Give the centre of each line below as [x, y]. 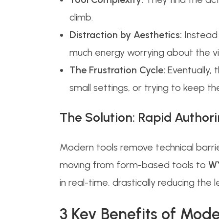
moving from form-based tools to [134, 165]
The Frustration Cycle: [117, 70]
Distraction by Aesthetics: [126, 35]
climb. [81, 17]
